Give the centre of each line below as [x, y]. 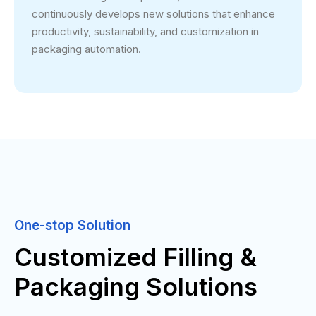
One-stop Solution [72, 225]
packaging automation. [86, 49]
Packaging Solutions [136, 286]
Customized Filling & [135, 256]
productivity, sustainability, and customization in [145, 31]
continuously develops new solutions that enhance [153, 13]
